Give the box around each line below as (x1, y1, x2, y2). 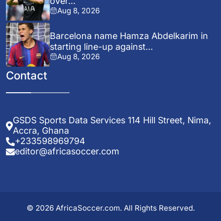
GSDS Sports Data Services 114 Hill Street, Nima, (13, 115, 212, 126)
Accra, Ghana (13, 125, 70, 136)
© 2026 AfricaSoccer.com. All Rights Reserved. (26, 203, 195, 213)
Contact (6, 69, 47, 82)
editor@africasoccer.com (14, 146, 119, 157)
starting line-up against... (50, 41, 153, 52)
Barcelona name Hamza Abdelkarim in (50, 30, 209, 41)
